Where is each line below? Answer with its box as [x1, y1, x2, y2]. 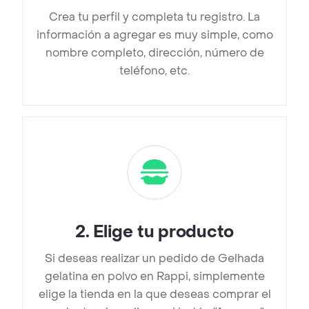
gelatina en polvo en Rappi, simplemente [44, 269, 265, 284]
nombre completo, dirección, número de [45, 46, 264, 61]
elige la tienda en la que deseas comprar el [38, 287, 271, 302]
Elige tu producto [93, 221, 235, 243]
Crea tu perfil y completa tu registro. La [49, 10, 260, 25]
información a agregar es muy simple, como [36, 28, 273, 43]
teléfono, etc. [119, 63, 190, 79]
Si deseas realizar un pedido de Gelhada [45, 251, 264, 266]
